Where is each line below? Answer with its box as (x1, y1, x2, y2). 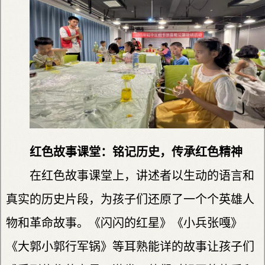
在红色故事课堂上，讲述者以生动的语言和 (30, 169, 254, 183)
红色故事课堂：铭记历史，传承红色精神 (30, 146, 243, 159)
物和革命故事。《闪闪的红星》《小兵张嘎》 (6, 216, 243, 230)
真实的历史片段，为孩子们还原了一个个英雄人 (6, 193, 254, 206)
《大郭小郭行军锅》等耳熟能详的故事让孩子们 (6, 240, 254, 254)
